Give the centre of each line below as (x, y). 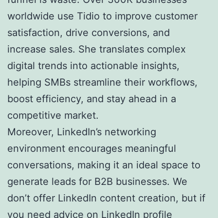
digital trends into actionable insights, (93, 65)
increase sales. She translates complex (97, 49)
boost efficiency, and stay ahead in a (92, 99)
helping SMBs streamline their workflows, (102, 82)
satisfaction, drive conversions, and (89, 32)
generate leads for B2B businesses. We (97, 181)
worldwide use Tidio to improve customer (102, 16)
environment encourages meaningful (92, 148)
